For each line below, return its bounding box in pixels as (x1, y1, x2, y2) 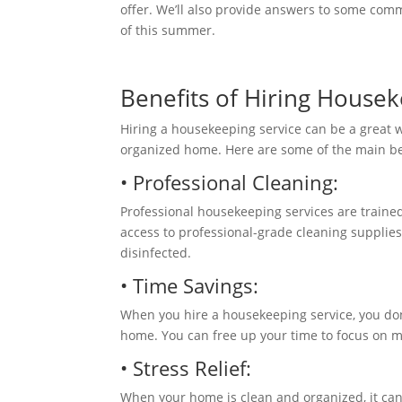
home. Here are (180, 141, 278, 158)
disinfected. (120, 244, 196, 261)
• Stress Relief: (120, 354, 258, 381)
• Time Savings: (120, 272, 265, 299)
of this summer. (120, 22, 220, 39)
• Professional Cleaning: (120, 169, 345, 196)
